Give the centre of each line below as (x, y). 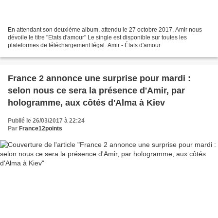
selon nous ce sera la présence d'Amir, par (96, 91)
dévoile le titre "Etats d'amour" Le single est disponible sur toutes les (97, 38)
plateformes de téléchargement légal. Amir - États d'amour (84, 45)
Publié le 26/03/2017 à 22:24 (46, 121)
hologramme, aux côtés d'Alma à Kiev (86, 103)
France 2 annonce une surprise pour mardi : (99, 79)
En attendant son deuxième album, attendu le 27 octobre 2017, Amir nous (105, 30)
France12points (41, 129)
